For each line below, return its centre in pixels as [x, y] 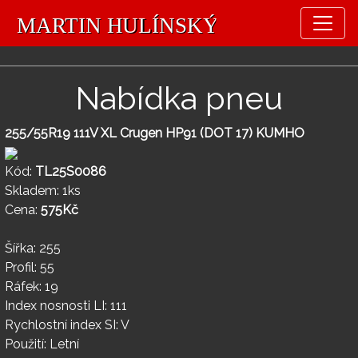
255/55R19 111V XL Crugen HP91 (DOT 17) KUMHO [155, 133]
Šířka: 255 [33, 249]
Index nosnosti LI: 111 [66, 306]
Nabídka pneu [179, 98]
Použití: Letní [42, 344]
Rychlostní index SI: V [67, 325]
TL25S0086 [71, 172]
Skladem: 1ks [43, 191]
